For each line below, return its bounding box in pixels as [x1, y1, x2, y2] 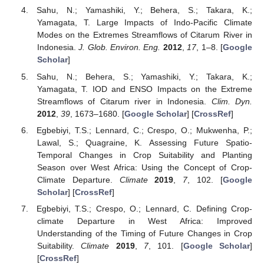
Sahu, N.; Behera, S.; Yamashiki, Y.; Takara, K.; [37, 71, 252, 81]
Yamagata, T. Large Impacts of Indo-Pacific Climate [37, 18, 252, 28]
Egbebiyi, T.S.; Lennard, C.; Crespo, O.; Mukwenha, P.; [37, 125, 252, 135]
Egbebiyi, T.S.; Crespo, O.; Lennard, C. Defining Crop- [37, 203, 252, 213]
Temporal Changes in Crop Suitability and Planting [37, 150, 252, 160]
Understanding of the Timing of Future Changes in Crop [37, 228, 252, 238]
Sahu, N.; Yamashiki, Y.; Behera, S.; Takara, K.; [37, 5, 252, 15]
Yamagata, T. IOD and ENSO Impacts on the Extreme [37, 84, 252, 94]
